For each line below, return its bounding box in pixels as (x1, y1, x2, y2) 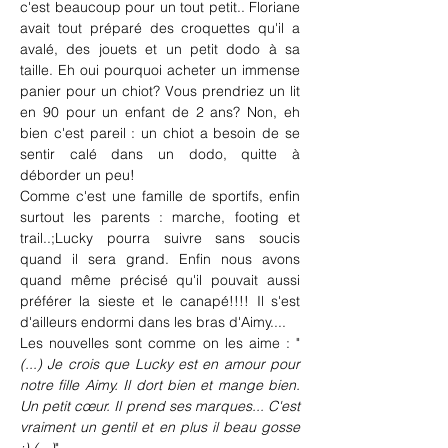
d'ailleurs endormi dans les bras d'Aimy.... (20, 313, 286, 332)
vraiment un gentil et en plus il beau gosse (20, 418, 300, 437)
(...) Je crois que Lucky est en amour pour (20, 355, 300, 374)
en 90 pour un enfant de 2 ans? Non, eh (20, 103, 300, 122)
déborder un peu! (20, 166, 135, 185)
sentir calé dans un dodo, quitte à (20, 145, 300, 164)
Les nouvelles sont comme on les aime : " (20, 334, 300, 353)
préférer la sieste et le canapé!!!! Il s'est (20, 292, 300, 311)
